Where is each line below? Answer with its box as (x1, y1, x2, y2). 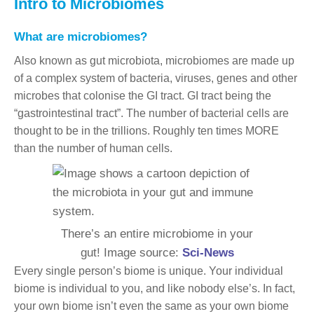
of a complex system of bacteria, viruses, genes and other (14, 71, 297, 84)
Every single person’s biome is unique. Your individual (14, 264, 283, 277)
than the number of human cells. (14, 142, 172, 154)
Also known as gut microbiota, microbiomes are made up (14, 54, 294, 67)
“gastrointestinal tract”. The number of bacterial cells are (14, 107, 289, 119)
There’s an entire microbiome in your (61, 226, 253, 240)
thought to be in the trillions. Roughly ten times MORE (14, 124, 279, 137)
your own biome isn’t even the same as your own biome (14, 299, 289, 312)
